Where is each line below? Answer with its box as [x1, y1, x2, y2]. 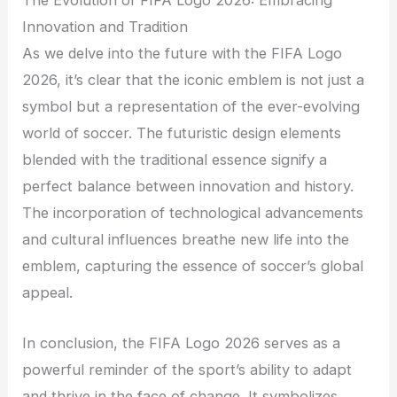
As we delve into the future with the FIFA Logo [22, 44, 343, 63]
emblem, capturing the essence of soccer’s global [22, 257, 364, 276]
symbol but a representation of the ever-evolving [22, 97, 361, 116]
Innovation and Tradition [22, 18, 189, 36]
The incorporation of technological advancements [22, 204, 364, 222]
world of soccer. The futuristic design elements [22, 124, 342, 143]
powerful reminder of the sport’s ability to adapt [22, 360, 353, 378]
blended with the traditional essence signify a [22, 151, 328, 169]
